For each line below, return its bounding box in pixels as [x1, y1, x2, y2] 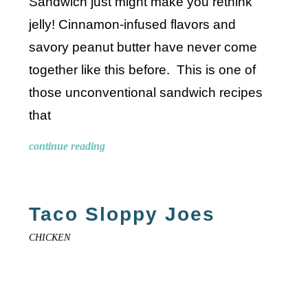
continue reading [29, 140, 106, 152]
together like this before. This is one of [29, 62, 256, 77]
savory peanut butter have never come [29, 39, 258, 54]
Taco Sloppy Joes [29, 203, 216, 225]
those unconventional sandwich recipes [29, 85, 263, 100]
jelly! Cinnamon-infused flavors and [29, 16, 236, 32]
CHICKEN [29, 232, 71, 243]
